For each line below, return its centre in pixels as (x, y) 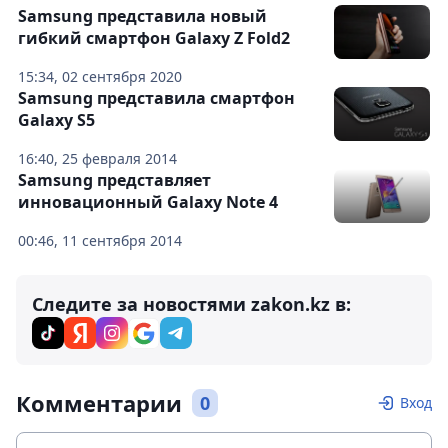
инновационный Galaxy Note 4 (148, 202)
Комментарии (99, 403)
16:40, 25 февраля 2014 (97, 159)
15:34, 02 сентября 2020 (100, 77)
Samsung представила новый (142, 16)
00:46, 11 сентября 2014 (100, 241)
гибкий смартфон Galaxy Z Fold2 (154, 38)
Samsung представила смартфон (156, 98)
